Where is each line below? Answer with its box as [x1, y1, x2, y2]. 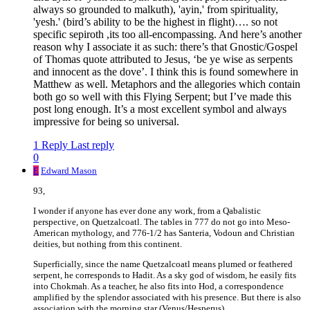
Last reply [71, 139, 114, 152]
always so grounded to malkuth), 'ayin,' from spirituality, [33, 3, 278, 16]
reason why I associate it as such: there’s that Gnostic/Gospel [33, 41, 298, 53]
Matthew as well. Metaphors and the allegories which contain [33, 78, 300, 91]
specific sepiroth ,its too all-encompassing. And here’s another [33, 28, 302, 41]
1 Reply [33, 139, 68, 152]
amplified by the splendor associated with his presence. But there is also [33, 292, 301, 303]
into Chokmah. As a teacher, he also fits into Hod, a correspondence [33, 281, 284, 292]
